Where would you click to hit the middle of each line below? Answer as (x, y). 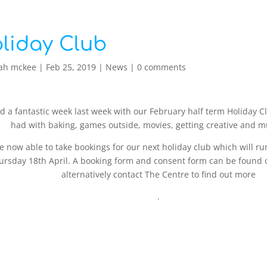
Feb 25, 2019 (71, 67)
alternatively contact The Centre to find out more (159, 174)
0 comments (162, 67)
